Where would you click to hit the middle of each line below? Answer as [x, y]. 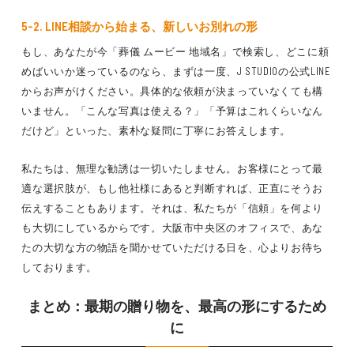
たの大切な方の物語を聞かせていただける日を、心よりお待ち [173, 247]
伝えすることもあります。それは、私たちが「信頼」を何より [173, 208]
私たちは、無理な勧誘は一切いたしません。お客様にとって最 [173, 168]
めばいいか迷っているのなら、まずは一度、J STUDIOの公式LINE [176, 71]
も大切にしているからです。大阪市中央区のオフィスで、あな [173, 228]
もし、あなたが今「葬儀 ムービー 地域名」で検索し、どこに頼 [175, 51]
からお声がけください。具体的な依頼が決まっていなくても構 [173, 91]
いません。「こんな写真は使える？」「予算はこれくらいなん [173, 111]
